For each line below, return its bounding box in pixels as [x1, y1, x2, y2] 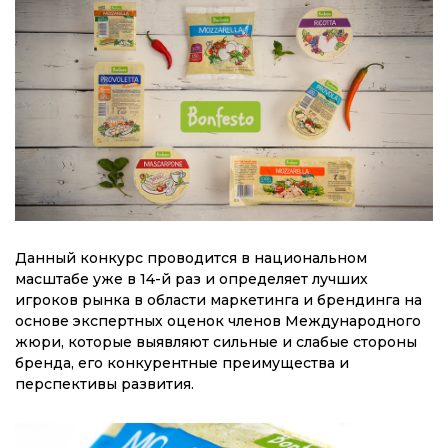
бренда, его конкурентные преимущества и [15, 354, 349, 373]
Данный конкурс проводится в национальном [15, 249, 367, 268]
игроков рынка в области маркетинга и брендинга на [15, 291, 422, 310]
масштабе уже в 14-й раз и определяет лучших [15, 270, 368, 289]
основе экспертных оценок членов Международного [15, 312, 421, 331]
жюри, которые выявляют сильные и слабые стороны [15, 333, 417, 352]
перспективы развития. [15, 375, 194, 394]
